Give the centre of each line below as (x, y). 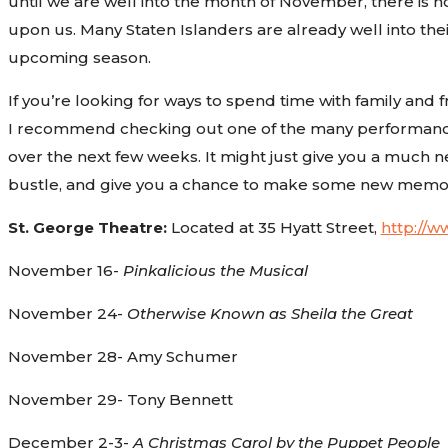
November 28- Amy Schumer (122, 356)
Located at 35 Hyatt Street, (273, 227)
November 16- (65, 270)
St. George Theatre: (87, 227)
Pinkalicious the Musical (215, 270)
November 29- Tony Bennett (120, 399)
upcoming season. (79, 57)
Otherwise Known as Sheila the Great (269, 313)
